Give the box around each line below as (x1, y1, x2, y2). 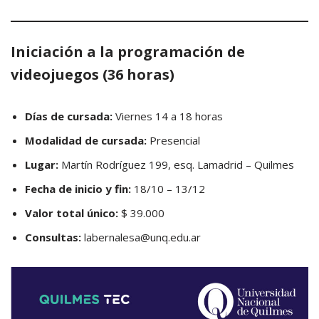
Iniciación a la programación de (11, 42, 245, 61)
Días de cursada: (25, 109, 113, 123)
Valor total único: (25, 206, 118, 220)
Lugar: (25, 157, 61, 172)
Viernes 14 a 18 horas (113, 109, 223, 123)
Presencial (150, 133, 200, 147)
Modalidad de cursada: (25, 133, 150, 147)
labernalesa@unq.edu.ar (81, 230, 201, 244)
